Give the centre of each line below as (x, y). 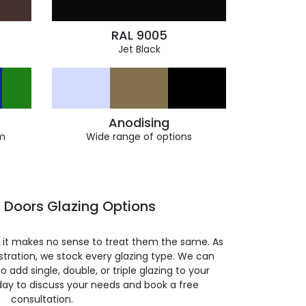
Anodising (139, 123)
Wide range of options (139, 137)
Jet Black (139, 49)
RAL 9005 (139, 35)
